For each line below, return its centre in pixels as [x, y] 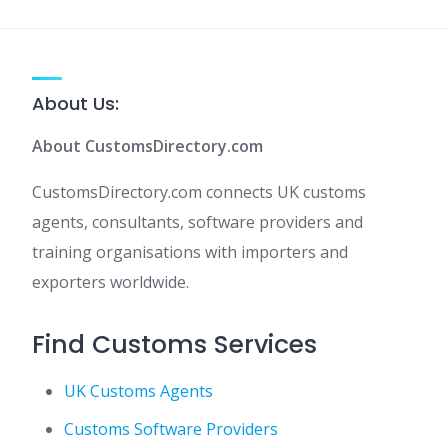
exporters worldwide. [110, 282]
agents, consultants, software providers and [197, 222]
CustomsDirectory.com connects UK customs [199, 192]
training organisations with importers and [190, 252]
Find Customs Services [174, 344]
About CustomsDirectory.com [147, 146]
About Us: [75, 103]
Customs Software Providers [171, 429]
